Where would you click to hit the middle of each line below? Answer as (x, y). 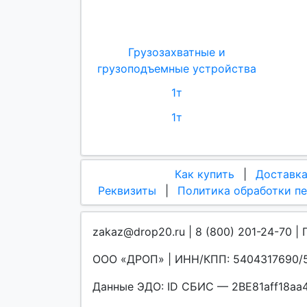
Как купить (205, 174)
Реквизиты (127, 190)
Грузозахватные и (177, 52)
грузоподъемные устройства (177, 69)
